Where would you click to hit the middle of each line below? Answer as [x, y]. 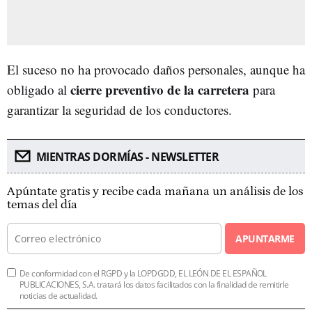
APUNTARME [265, 238]
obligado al [39, 89]
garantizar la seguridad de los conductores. [119, 109]
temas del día [42, 204]
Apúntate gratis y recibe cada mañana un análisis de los [155, 191]
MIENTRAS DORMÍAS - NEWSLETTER [127, 156]
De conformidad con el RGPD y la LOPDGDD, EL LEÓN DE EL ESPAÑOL [143, 273]
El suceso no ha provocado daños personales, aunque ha [156, 69]
